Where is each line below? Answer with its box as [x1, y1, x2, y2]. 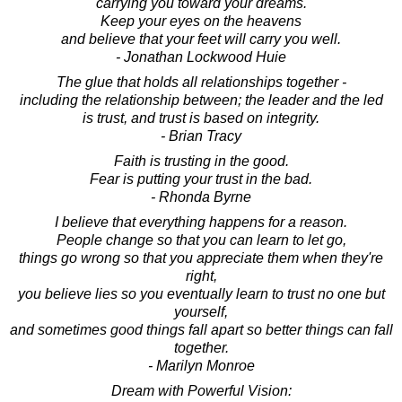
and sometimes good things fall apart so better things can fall [9, 321, 393, 337]
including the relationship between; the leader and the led [19, 92, 383, 108]
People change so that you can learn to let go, [56, 232, 346, 248]
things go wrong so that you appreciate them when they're [19, 249, 383, 266]
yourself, [174, 303, 228, 319]
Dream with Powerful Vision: [110, 382, 292, 398]
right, [185, 267, 217, 284]
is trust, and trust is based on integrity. [83, 109, 319, 126]
